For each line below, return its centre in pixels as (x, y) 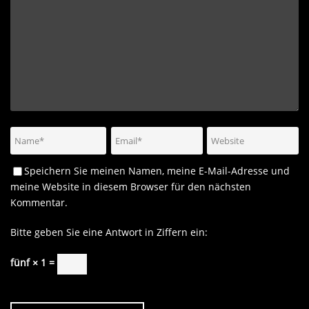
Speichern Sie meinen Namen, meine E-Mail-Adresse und (157, 170)
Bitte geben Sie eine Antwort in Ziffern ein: (109, 232)
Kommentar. (39, 202)
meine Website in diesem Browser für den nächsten (131, 186)
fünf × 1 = (34, 263)
